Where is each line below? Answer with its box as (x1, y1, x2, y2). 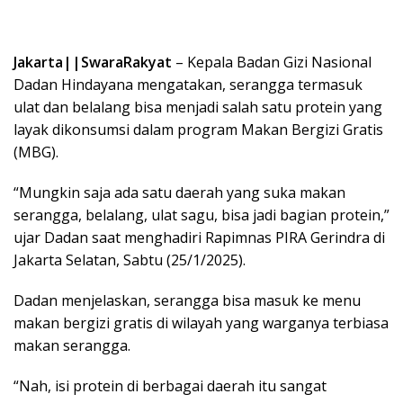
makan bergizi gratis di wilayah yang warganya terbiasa (13, 312, 389, 333)
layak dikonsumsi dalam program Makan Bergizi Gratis (13, 119, 383, 139)
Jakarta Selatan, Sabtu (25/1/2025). (13, 249, 246, 270)
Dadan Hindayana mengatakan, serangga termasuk (13, 74, 363, 94)
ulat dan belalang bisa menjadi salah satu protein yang (13, 96, 382, 117)
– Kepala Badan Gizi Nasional (172, 51, 372, 72)
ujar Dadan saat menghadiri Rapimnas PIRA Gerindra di (13, 227, 385, 247)
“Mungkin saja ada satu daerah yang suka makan (13, 182, 345, 202)
